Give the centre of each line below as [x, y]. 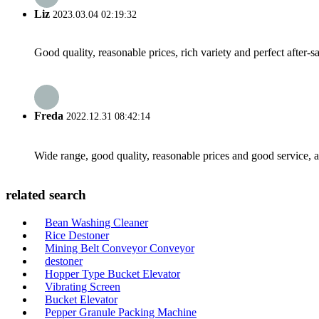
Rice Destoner [77, 236]
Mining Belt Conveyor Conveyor [120, 249]
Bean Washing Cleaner [96, 223]
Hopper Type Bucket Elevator [113, 274]
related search [46, 195]
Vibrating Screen [83, 287]
